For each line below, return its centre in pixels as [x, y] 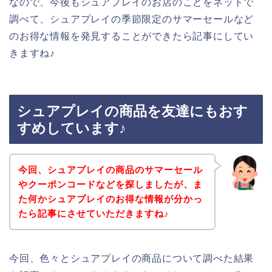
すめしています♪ [72, 128]
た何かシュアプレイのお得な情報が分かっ [110, 199]
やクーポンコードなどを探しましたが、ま [110, 184]
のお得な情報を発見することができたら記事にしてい [132, 36]
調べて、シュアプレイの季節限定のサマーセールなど [132, 19]
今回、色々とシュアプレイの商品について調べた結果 [132, 258]
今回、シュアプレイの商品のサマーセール [110, 169]
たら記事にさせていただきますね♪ [93, 213]
